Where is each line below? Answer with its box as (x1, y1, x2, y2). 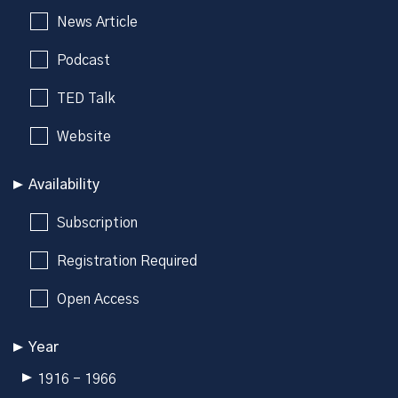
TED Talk (57, 91, 115, 106)
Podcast (57, 52, 110, 68)
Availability (28, 177, 99, 192)
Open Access (57, 291, 139, 306)
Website (57, 129, 111, 144)
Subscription (57, 215, 138, 230)
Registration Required (57, 253, 197, 268)
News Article (57, 14, 138, 29)
